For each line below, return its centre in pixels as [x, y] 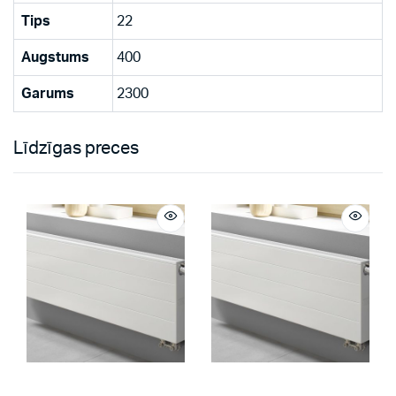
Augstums [55, 57]
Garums [48, 93]
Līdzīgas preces [76, 148]
